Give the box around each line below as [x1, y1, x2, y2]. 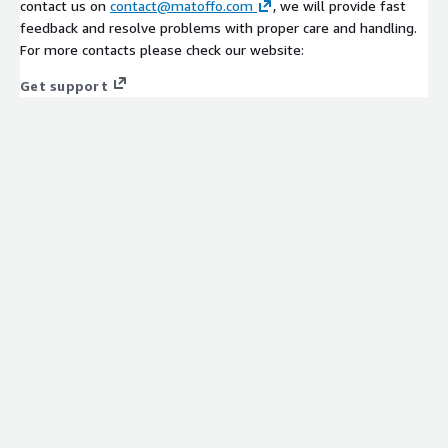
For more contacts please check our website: [20, 40, 304, 58]
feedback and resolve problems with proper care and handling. [20, 18, 417, 36]
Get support [20, 76, 108, 94]
